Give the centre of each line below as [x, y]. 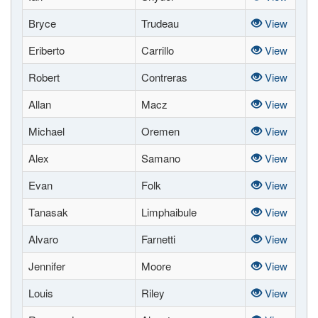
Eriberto [46, 50]
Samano [161, 158]
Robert [44, 77]
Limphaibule [169, 212]
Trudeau [160, 23]
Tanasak [48, 212]
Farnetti [158, 239]
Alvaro [43, 239]
